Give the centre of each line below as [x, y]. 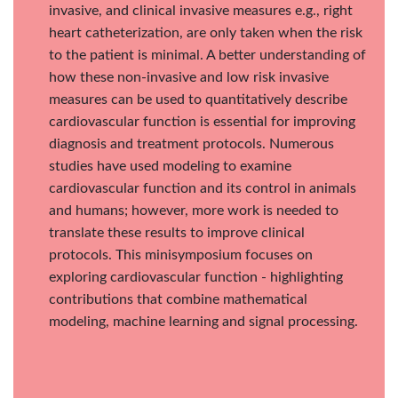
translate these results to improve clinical [177, 232]
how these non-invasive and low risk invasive [189, 77]
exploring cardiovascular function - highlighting [196, 277]
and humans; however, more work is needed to [194, 210]
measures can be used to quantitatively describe [198, 99]
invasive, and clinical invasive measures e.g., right [201, 10]
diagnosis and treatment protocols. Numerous [191, 143]
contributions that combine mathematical [178, 299]
